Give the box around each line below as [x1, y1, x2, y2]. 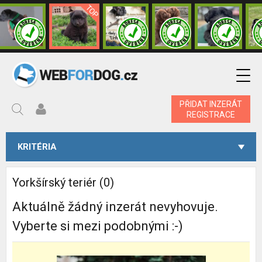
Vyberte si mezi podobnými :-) [12, 219, 183, 233]
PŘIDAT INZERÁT [180, 99, 242, 109]
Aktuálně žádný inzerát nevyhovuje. [12, 199, 218, 214]
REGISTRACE [187, 109, 235, 119]
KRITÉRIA [18, 142, 57, 152]
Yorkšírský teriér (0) [12, 175, 114, 189]
